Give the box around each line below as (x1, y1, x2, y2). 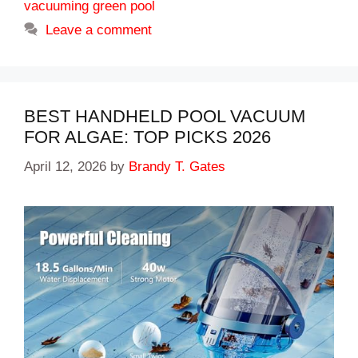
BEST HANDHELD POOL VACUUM (24, 106, 305, 127)
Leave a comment (46, 22, 153, 38)
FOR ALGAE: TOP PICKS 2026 (24, 127, 271, 148)
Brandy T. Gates (129, 158, 225, 174)
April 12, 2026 (24, 158, 106, 174)
